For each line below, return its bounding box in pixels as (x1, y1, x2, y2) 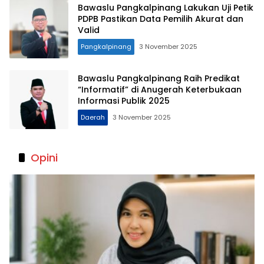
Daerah (81, 113, 105, 123)
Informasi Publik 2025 (78, 95, 170, 107)
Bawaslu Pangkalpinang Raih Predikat (78, 72, 240, 85)
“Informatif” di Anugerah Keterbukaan (78, 84, 242, 96)
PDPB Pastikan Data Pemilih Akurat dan (78, 13, 243, 25)
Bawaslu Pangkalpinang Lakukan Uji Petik (78, 2, 253, 14)
